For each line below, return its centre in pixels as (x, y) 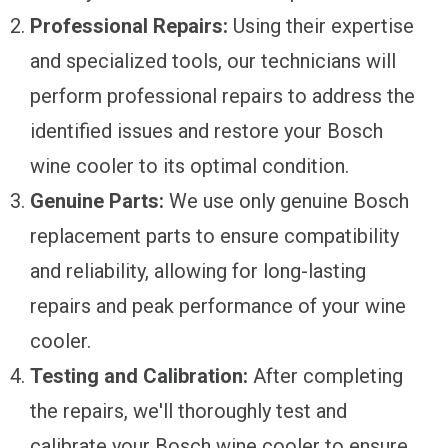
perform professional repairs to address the (222, 95)
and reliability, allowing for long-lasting (198, 270)
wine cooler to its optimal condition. (189, 165)
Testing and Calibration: (139, 375)
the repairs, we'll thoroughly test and (188, 410)
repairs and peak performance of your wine (218, 305)
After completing (325, 375)
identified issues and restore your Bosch (206, 130)
